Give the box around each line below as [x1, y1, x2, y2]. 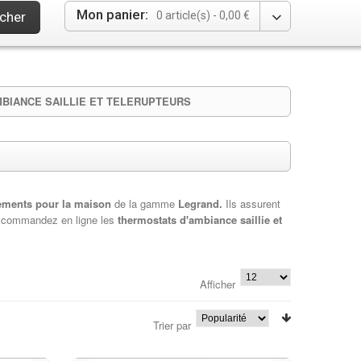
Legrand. [178, 196, 222, 211]
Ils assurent [222, 196, 280, 211]
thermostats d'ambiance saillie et [114, 212, 282, 227]
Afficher [200, 276, 235, 292]
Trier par [153, 317, 191, 333]
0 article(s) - [156, 9, 219, 22]
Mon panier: [77, 6, 148, 23]
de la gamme [114, 196, 178, 211]
